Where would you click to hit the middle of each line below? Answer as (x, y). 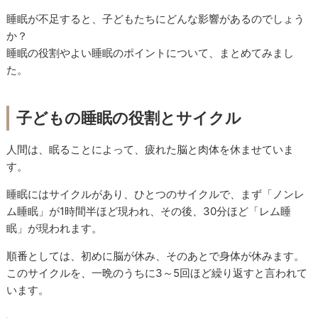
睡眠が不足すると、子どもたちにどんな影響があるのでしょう (156, 18)
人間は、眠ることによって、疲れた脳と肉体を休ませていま (150, 150)
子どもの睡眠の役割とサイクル (129, 118)
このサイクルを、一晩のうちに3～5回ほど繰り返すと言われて (157, 273)
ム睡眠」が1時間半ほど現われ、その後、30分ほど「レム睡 (149, 212)
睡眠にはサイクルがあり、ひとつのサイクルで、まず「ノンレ (156, 194)
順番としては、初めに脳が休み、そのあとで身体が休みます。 (156, 256)
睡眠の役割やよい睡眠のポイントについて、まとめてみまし (150, 53)
